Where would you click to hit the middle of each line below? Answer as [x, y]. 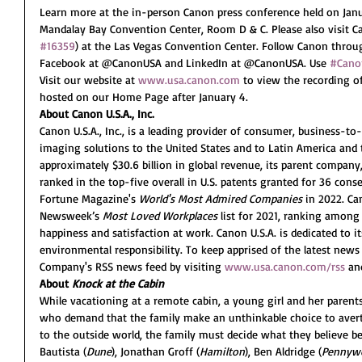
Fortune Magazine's [89, 198]
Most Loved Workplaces [160, 215]
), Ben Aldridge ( [283, 351]
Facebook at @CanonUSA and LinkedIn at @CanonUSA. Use [185, 62]
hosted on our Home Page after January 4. [144, 96]
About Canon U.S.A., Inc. [97, 113]
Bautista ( [63, 351]
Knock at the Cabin [118, 283]
